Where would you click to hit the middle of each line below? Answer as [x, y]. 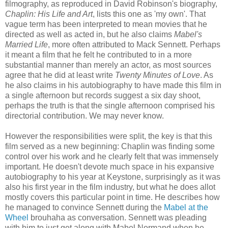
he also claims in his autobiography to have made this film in [113, 85]
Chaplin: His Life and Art [49, 14]
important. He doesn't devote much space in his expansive [110, 166]
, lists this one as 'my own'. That [149, 14]
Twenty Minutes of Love [158, 75]
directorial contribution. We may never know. [84, 116]
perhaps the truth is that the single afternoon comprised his [110, 105]
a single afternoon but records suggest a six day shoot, [103, 95]
